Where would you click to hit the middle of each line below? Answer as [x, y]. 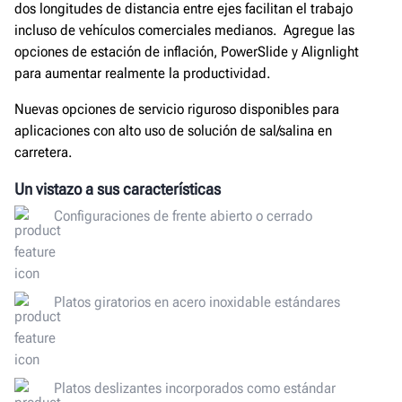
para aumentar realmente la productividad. [148, 74]
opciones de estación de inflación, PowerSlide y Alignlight [187, 52]
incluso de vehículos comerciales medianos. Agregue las [184, 31]
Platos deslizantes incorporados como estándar [195, 388]
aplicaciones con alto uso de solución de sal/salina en [173, 131]
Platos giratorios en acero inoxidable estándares [197, 301]
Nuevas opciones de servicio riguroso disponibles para [177, 109]
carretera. [43, 153]
